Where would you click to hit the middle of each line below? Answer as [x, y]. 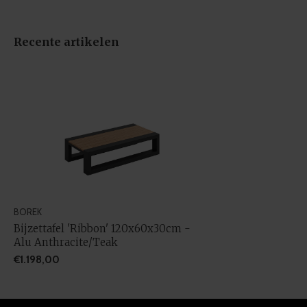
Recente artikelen [66, 42]
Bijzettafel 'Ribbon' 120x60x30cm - [102, 228]
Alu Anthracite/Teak [66, 242]
